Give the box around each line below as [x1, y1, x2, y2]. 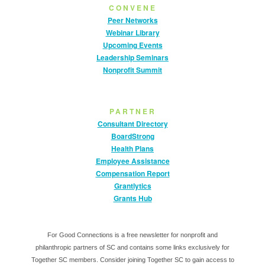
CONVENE [108, 2, 157, 13]
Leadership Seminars [96, 52, 169, 63]
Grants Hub [113, 193, 152, 203]
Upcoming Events [102, 40, 163, 50]
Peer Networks [107, 15, 158, 25]
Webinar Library [105, 27, 160, 38]
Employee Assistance [95, 156, 170, 166]
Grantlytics [114, 180, 151, 191]
